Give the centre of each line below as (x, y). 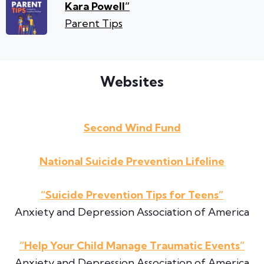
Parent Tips (94, 23)
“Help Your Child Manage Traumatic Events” (132, 246)
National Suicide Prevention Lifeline (132, 161)
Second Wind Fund (132, 128)
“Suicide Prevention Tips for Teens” (132, 195)
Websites (132, 82)
